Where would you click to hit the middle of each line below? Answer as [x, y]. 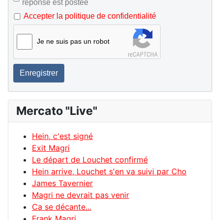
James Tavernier [62, 183]
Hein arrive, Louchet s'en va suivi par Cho [109, 172]
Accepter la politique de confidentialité [90, 16]
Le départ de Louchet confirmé [90, 160]
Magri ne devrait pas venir [81, 195]
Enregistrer [39, 73]
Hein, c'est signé [62, 136]
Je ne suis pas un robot [73, 41]
